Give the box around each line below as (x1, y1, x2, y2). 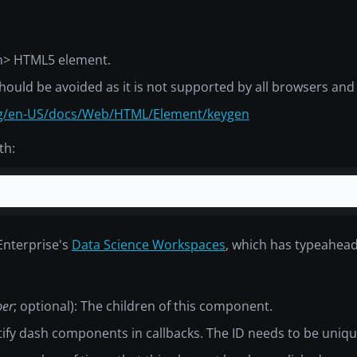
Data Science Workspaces (72, 235, 226, 253)
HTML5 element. (10, 50, 111, 69)
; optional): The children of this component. (14, 296, 273, 315)
